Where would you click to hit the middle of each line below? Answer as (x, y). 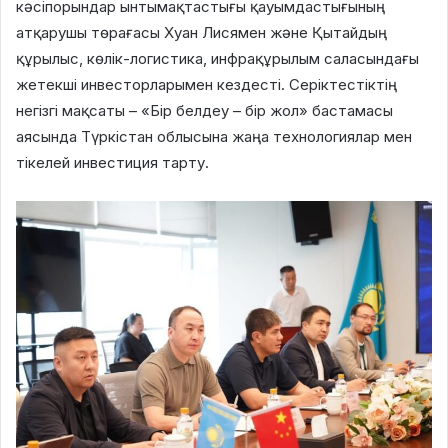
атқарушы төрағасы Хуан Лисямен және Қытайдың (201, 32)
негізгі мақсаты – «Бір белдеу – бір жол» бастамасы (204, 110)
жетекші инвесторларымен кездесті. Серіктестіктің (206, 84)
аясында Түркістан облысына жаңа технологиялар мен (214, 136)
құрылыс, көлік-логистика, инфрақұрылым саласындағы (217, 58)
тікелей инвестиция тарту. (112, 162)
